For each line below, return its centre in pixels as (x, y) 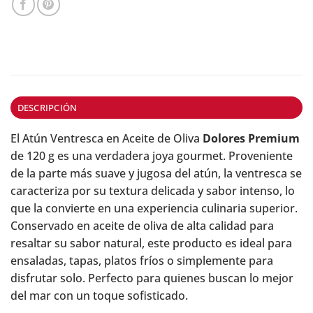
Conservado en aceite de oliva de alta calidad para (142, 225)
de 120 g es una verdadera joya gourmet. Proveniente (152, 155)
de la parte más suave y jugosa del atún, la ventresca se (156, 173)
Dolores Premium (250, 138)
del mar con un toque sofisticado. (99, 295)
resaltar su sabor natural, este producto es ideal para (151, 243)
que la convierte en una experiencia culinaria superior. (154, 208)
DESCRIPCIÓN (47, 107)
